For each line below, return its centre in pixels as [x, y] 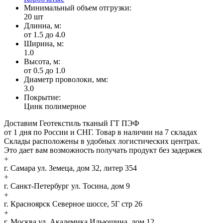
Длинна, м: [43, 25]
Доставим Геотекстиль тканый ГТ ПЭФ [72, 123]
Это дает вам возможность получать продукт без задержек [103, 150]
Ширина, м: [44, 43]
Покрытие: [42, 97]
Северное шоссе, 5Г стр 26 [96, 204]
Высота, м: [42, 61]
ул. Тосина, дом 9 [100, 186]
